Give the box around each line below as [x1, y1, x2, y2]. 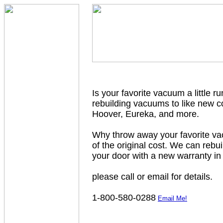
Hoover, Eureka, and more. [92, 109, 199, 119]
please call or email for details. [92, 172, 213, 182]
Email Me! [158, 195, 187, 202]
